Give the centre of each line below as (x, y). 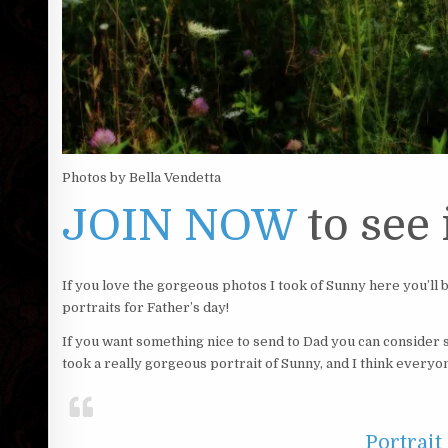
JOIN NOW (178, 226)
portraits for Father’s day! (145, 308)
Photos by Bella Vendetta (141, 178)
